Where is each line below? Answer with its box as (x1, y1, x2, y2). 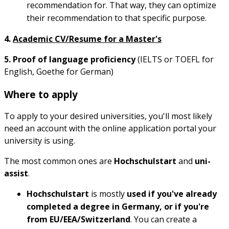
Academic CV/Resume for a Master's (13, 33, 162, 44)
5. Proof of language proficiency (4, 53, 135, 65)
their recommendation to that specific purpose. (27, 12, 207, 24)
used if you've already (127, 188, 217, 199)
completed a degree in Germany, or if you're (27, 200, 209, 212)
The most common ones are (4, 155, 114, 167)
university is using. (4, 134, 75, 146)
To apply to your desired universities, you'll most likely (4, 110, 212, 122)
